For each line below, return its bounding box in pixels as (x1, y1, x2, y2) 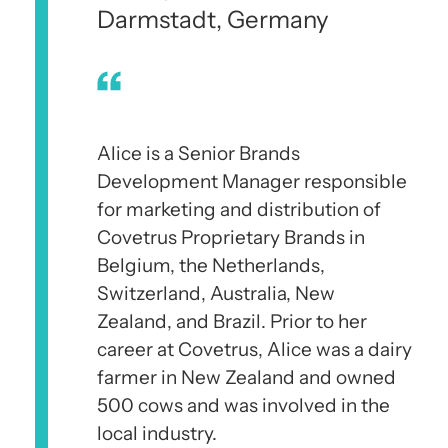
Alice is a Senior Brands (97, 141, 300, 165)
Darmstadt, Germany (97, 4, 329, 34)
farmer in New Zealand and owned (97, 365, 396, 389)
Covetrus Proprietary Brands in (97, 225, 365, 249)
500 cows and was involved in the (97, 393, 390, 417)
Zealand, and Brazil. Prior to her (97, 309, 367, 333)
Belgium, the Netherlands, (97, 253, 325, 277)
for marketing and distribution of (97, 197, 381, 221)
